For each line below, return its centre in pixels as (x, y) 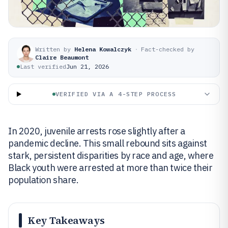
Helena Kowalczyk (103, 49)
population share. (44, 180)
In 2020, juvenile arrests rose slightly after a (97, 131)
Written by (53, 49)
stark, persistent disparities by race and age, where (111, 155)
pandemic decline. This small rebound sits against (108, 143)
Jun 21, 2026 (88, 66)
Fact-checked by (168, 49)
